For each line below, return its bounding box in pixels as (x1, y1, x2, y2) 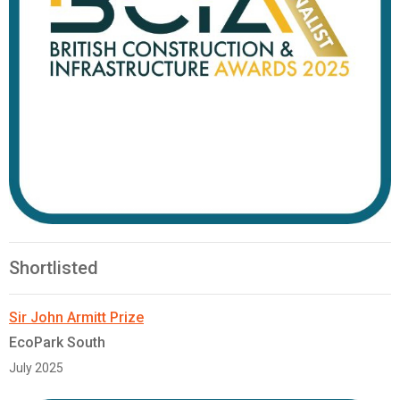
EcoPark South (9, 334, 105, 352)
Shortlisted (9, 257, 98, 279)
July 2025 (9, 361, 63, 376)
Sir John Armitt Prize (9, 309, 144, 327)
